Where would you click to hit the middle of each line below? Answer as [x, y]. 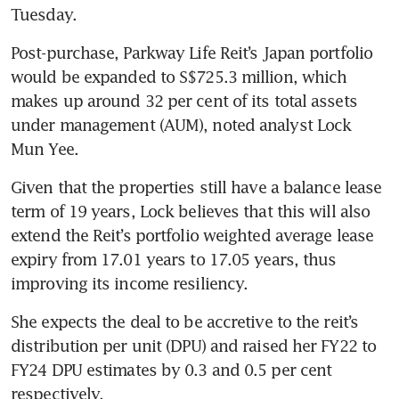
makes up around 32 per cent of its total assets [184, 100]
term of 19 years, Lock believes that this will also [191, 211]
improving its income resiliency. [132, 283]
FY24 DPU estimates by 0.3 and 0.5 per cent [171, 369]
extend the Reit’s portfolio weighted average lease [192, 235]
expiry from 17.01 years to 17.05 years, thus [174, 259]
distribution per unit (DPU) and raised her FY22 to [194, 345]
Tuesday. [48, 14]
